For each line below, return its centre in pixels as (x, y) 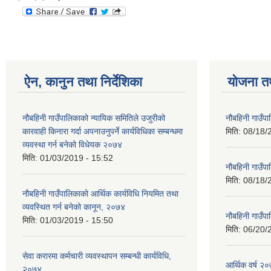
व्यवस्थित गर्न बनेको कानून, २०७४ (74, 207)
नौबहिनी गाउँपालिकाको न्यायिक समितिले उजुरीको (94, 118)
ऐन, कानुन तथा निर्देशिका (83, 82)
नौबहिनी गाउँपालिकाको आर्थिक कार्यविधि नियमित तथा (100, 194)
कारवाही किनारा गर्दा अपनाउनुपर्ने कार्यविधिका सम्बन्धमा (103, 131)
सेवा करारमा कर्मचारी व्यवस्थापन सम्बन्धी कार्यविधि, (97, 256)
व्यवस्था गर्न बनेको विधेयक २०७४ (72, 145)
